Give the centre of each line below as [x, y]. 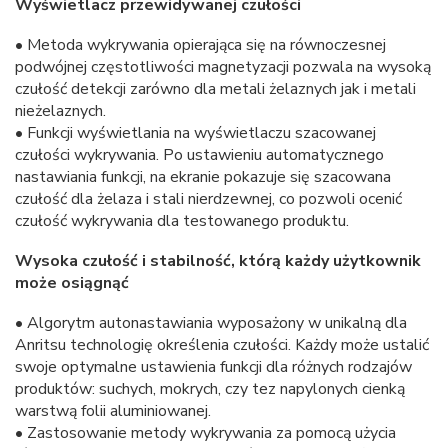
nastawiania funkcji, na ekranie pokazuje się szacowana [203, 177]
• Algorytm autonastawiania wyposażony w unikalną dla [211, 323]
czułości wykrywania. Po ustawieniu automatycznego [199, 155]
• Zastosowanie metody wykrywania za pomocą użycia [205, 433]
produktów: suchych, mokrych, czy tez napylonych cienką [210, 389]
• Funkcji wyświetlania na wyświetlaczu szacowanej [195, 133]
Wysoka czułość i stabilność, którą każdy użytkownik [218, 261]
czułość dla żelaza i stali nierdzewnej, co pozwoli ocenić [208, 199]
